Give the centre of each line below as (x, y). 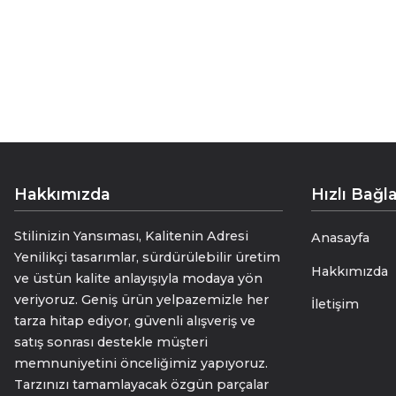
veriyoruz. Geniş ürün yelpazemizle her (141, 300)
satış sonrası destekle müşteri (111, 343)
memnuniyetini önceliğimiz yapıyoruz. (141, 364)
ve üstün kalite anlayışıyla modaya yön (138, 279)
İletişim (335, 304)
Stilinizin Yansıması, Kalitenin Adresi (131, 236)
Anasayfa (340, 238)
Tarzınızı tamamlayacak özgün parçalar (141, 385)
